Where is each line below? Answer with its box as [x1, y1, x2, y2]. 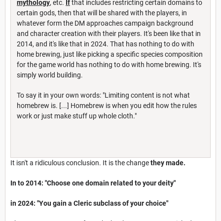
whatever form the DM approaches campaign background [17, 19, 193, 27]
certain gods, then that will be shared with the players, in [17, 8, 187, 17]
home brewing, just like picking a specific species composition [17, 50, 203, 58]
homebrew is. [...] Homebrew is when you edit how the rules [17, 101, 197, 110]
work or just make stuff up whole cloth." [17, 111, 137, 120]
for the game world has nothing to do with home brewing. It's [17, 60, 201, 69]
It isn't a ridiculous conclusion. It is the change [10, 158, 150, 167]
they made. [150, 158, 185, 167]
